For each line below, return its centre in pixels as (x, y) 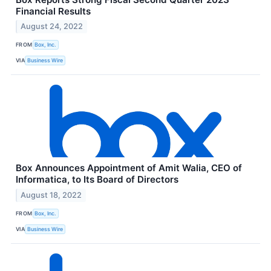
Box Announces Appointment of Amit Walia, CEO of (129, 168)
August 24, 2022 (52, 27)
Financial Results (53, 11)
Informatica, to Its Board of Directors (97, 180)
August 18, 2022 (51, 195)
